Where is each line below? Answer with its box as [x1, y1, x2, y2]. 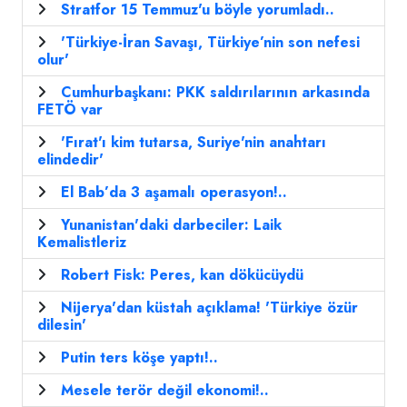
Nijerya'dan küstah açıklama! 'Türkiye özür [61, 297, 358, 319]
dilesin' [37, 314, 86, 336]
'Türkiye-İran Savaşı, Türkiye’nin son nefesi [61, 32, 360, 54]
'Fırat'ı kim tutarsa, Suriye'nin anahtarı [61, 132, 326, 154]
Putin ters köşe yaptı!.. [61, 347, 218, 369]
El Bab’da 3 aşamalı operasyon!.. [61, 182, 287, 203]
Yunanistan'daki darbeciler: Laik [61, 214, 282, 236]
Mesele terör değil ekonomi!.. [61, 380, 269, 402]
